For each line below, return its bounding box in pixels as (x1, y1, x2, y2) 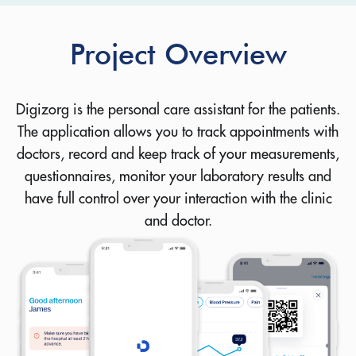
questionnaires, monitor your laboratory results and (25, 167, 331, 185)
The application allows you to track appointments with (17, 122, 339, 141)
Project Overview (69, 37, 287, 71)
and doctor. (144, 211, 212, 230)
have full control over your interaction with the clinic (24, 189, 332, 207)
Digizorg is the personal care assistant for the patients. (16, 100, 340, 118)
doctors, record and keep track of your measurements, (17, 145, 339, 163)
